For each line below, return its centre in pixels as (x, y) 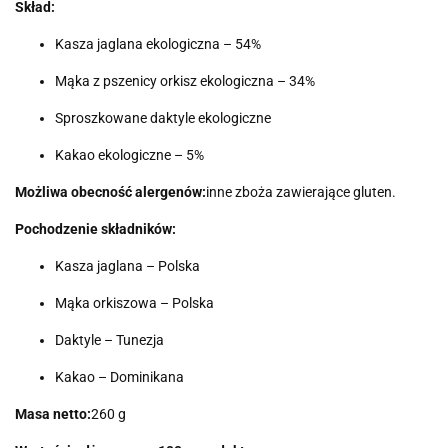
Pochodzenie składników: (95, 229)
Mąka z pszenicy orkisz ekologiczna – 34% (185, 81)
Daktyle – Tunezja (109, 340)
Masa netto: (53, 414)
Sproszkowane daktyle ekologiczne (163, 118)
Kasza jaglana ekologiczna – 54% (158, 44)
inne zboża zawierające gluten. (301, 192)
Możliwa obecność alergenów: (110, 192)
